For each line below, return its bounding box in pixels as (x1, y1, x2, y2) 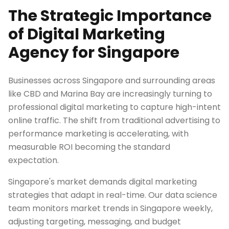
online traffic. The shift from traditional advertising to (8, 114, 220, 126)
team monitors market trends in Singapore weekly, (8, 202, 213, 214)
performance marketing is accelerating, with (8, 128, 189, 140)
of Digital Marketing (8, 24, 165, 45)
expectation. (8, 154, 59, 166)
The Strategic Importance (8, 5, 212, 27)
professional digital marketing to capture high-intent (8, 101, 221, 113)
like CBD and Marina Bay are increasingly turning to (8, 88, 212, 100)
